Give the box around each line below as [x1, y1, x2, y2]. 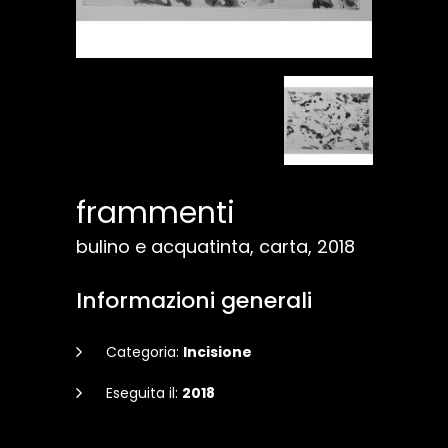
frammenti [76, 192, 235, 234]
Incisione [183, 342, 252, 362]
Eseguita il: [106, 383, 182, 403]
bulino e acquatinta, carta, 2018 [76, 234, 355, 259]
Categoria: [106, 342, 183, 362]
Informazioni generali [76, 285, 312, 316]
